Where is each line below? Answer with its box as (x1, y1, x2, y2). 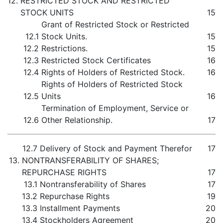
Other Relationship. (41, 115, 112, 125)
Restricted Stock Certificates (41, 55, 151, 65)
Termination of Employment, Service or (41, 103, 189, 113)
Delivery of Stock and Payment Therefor (40, 143, 192, 153)
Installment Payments (40, 203, 120, 213)
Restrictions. (41, 43, 88, 53)
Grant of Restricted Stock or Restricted (41, 19, 189, 29)
